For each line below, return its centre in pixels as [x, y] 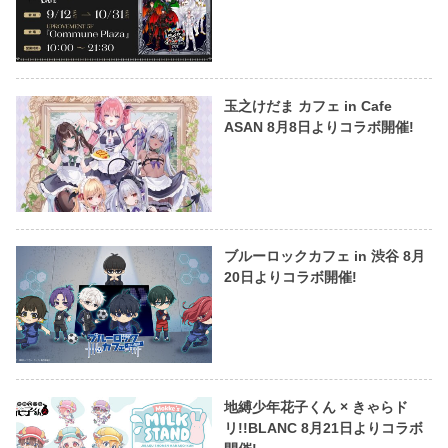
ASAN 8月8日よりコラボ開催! [318, 126]
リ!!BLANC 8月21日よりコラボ [323, 427]
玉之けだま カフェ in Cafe [307, 105]
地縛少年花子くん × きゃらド [315, 406]
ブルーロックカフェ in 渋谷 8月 [324, 256]
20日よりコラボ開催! [290, 277]
